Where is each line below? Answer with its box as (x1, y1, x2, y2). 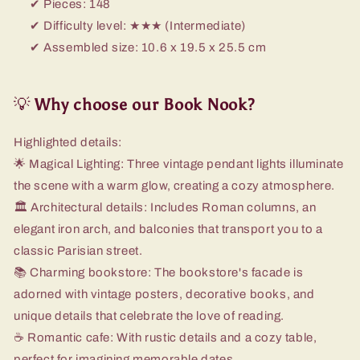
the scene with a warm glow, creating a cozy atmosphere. (14, 178, 336, 192)
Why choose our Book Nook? (35, 95, 256, 115)
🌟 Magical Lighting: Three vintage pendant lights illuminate (14, 157, 344, 170)
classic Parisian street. (14, 243, 143, 257)
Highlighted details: (14, 135, 122, 149)
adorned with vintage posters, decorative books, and (14, 287, 315, 301)
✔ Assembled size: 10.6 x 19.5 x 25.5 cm (30, 40, 267, 54)
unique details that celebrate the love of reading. (14, 309, 285, 322)
